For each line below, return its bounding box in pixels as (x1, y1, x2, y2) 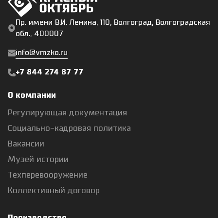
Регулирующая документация (8, 109, 127, 117)
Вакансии (8, 140, 44, 148)
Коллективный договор (8, 187, 100, 195)
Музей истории (8, 156, 69, 163)
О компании (8, 91, 56, 99)
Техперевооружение (8, 171, 88, 179)
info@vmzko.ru (16, 49, 68, 56)
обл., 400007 (16, 30, 63, 37)
